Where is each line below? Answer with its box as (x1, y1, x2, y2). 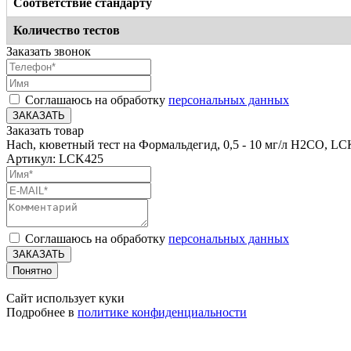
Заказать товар (6, 123, 84, 137)
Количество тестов (13, 23, 120, 37)
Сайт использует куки (6, 291, 125, 305)
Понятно (13, 264, 52, 277)
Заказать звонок (6, 44, 91, 58)
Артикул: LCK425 (6, 151, 103, 165)
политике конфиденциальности (78, 305, 247, 319)
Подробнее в (6, 305, 78, 319)
